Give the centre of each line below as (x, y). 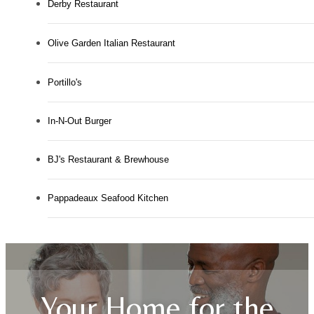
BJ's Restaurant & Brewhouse (108, 160)
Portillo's (65, 83)
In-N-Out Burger (80, 121)
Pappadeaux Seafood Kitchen (108, 198)
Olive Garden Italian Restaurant (111, 43)
